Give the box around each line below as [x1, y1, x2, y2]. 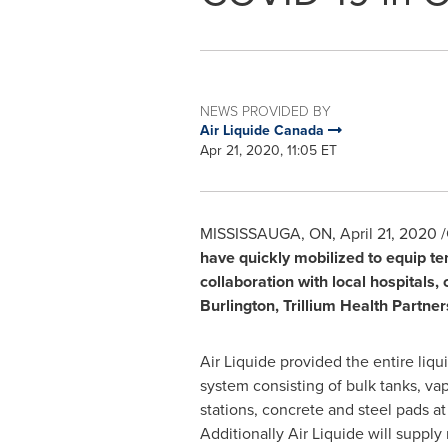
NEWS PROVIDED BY [199, 101, 331, 120]
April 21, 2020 [339, 222, 437, 245]
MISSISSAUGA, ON [199, 222, 332, 245]
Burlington [199, 294, 275, 317]
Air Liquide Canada [199, 120, 328, 141]
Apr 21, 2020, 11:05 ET [199, 140, 337, 161]
